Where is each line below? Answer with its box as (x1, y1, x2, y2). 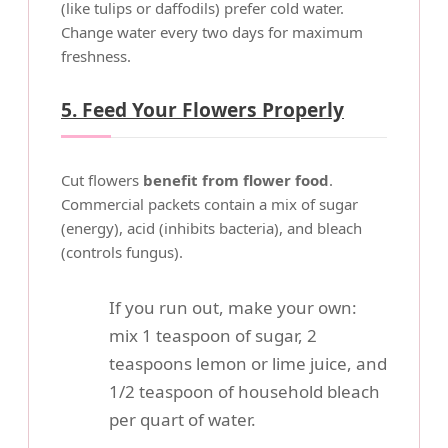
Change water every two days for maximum (61, 22, 363, 42)
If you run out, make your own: (109, 296, 357, 319)
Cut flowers (61, 170, 143, 190)
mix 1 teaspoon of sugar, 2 (109, 324, 317, 347)
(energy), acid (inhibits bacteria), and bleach (61, 218, 362, 238)
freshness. (61, 46, 131, 66)
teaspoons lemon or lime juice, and (109, 352, 387, 375)
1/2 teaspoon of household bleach (109, 380, 380, 403)
